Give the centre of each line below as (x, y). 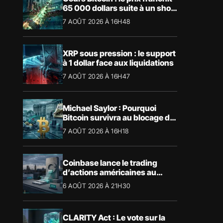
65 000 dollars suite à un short (120, 8)
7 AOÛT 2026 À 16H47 (97, 76)
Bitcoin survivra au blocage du (119, 117)
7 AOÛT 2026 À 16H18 (96, 131)
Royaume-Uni (88, 181)
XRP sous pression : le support (119, 53)
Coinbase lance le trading (110, 163)
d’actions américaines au (110, 172)
